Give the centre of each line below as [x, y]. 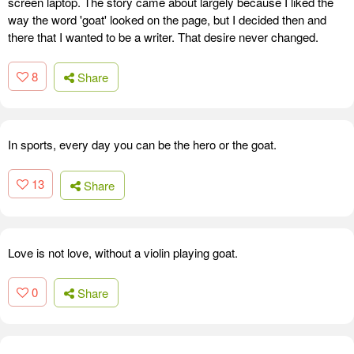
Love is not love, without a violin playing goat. [123, 252]
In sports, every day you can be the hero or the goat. [142, 145]
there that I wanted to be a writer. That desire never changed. [163, 36]
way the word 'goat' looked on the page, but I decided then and [167, 19]
